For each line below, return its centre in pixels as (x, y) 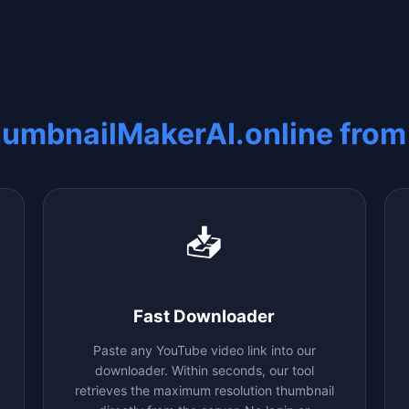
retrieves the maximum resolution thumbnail (204, 390)
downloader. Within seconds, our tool (204, 370)
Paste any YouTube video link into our (204, 350)
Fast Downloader (204, 316)
